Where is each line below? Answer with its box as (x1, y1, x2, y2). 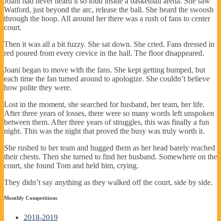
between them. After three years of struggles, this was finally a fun (4, 117, 209, 126)
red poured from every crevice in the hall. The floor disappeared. (4, 48, 204, 57)
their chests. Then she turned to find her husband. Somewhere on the (4, 152, 217, 161)
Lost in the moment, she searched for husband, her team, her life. (4, 100, 205, 109)
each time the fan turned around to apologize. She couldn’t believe (4, 74, 210, 83)
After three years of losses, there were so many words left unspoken (4, 109, 214, 117)
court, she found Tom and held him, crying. (4, 161, 139, 170)
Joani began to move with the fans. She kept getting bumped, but (4, 65, 205, 74)
